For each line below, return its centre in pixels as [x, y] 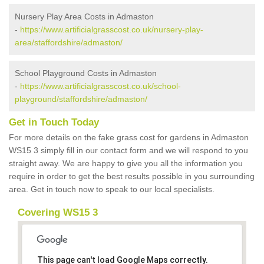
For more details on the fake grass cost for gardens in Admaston [129, 138]
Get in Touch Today [54, 123]
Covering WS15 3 [58, 213]
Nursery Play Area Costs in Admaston [84, 17]
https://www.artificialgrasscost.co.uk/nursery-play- [112, 30]
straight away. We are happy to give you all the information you [126, 164]
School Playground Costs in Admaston [86, 73]
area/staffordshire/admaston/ [69, 43]
